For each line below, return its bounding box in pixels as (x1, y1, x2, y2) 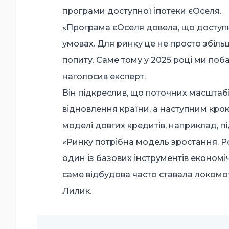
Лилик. (62, 186, 91, 196)
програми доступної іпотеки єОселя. (62, 6, 221, 16)
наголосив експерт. (62, 72, 146, 82)
